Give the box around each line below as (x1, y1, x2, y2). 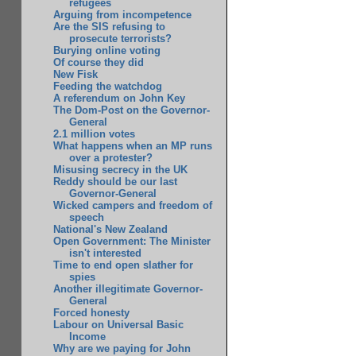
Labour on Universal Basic (53, 319, 184, 331)
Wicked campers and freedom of (53, 199, 213, 212)
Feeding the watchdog (53, 80, 163, 93)
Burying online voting (53, 44, 161, 57)
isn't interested (68, 247, 141, 260)
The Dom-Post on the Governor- (53, 104, 211, 117)
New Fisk (53, 68, 99, 81)
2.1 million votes (53, 128, 136, 141)
